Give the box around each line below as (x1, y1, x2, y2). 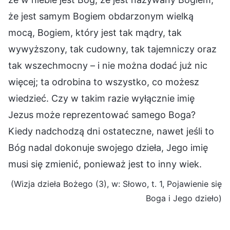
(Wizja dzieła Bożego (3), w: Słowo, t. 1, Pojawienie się (11, 178, 222, 189)
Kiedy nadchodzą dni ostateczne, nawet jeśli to (8, 125, 214, 137)
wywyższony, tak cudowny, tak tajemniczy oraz (8, 43, 217, 54)
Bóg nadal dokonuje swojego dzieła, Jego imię (8, 142, 208, 153)
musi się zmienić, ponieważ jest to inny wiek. (8, 158, 202, 169)
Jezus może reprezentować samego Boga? (8, 109, 196, 120)
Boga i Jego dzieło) (146, 193, 222, 203)
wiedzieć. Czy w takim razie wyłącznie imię (8, 92, 195, 104)
